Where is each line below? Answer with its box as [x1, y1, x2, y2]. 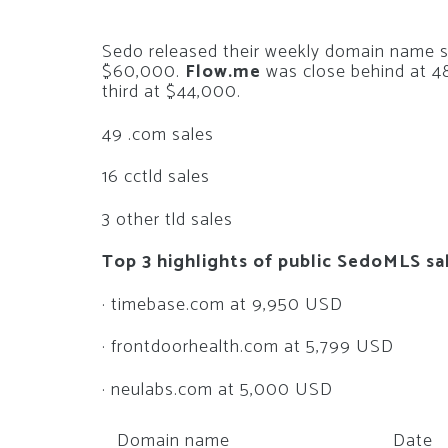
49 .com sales [102, 119, 214, 150]
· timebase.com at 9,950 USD [102, 289, 343, 320]
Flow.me [185, 57, 261, 88]
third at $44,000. [102, 77, 241, 108]
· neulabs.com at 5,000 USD [102, 374, 333, 405]
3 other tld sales [102, 204, 233, 235]
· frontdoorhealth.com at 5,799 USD [102, 332, 394, 363]
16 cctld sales [102, 162, 210, 193]
